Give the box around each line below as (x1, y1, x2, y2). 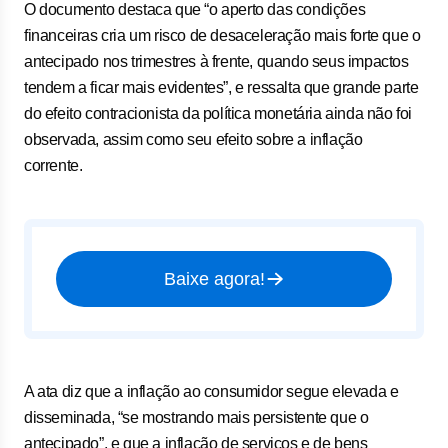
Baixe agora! (163, 269, 265, 289)
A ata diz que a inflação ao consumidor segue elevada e (24, 383, 399, 400)
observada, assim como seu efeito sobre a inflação (24, 131, 363, 148)
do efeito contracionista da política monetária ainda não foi (24, 105, 413, 122)
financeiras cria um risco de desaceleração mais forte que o (24, 27, 421, 44)
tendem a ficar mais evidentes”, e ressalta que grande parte (24, 79, 419, 96)
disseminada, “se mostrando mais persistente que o (24, 409, 369, 426)
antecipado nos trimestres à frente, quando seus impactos (24, 53, 409, 70)
